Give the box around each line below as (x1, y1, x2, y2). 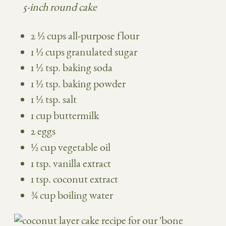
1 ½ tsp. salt (31, 93, 77, 107)
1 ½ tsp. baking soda (31, 61, 112, 75)
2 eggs (31, 125, 55, 139)
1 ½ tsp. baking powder (31, 77, 126, 91)
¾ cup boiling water (31, 188, 113, 202)
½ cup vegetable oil (31, 140, 110, 154)
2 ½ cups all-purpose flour (31, 29, 139, 43)
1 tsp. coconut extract (31, 173, 118, 187)
